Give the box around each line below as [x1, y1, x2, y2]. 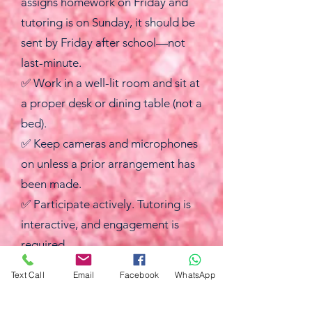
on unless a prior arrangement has [21, 157, 195, 171]
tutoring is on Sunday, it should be [21, 15, 195, 29]
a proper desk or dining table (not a [21, 96, 202, 110]
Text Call [11, 269, 45, 280]
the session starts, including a [21, 278, 170, 292]
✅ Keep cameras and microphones [21, 136, 198, 150]
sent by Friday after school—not [21, 36, 185, 49]
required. [21, 237, 68, 251]
